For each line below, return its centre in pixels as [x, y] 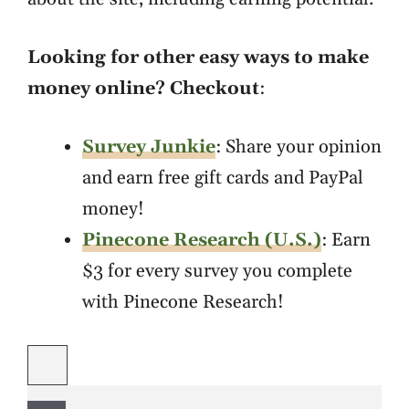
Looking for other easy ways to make [198, 58]
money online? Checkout [143, 89]
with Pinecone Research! [183, 302]
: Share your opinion [299, 147]
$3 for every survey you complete [217, 271]
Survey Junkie [149, 147]
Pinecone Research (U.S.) [202, 240]
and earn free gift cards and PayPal [223, 178]
